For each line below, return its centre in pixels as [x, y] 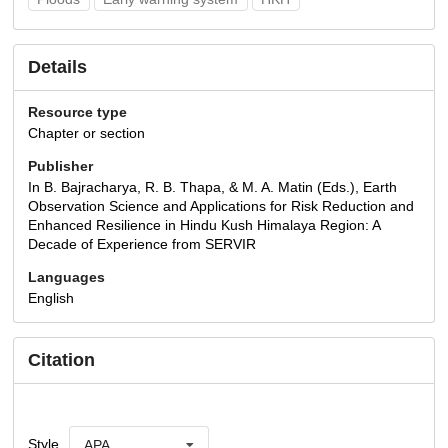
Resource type [77, 112]
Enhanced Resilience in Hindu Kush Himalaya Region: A [204, 224]
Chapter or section [86, 132]
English [51, 297]
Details [57, 67]
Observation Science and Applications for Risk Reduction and [221, 205]
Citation [61, 359]
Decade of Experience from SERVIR [142, 243]
